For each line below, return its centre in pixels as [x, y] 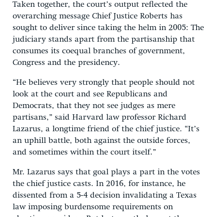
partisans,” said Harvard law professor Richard [100, 117]
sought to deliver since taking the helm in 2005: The [108, 28]
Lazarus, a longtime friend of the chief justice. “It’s [106, 129]
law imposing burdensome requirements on [93, 207]
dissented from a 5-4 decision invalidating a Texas [105, 195]
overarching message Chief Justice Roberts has [98, 16]
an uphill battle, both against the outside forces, [101, 140]
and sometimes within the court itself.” [84, 152]
